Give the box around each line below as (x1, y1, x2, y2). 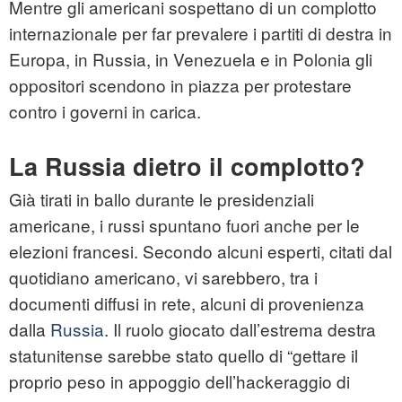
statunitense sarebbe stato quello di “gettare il (9, 343, 358, 368)
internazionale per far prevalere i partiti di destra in (9, 21, 392, 46)
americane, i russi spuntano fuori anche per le (9, 213, 360, 238)
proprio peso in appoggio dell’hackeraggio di (9, 369, 350, 394)
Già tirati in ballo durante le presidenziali (9, 187, 314, 212)
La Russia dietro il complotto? (9, 149, 365, 184)
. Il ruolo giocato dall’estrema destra (104, 317, 376, 342)
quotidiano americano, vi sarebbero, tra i (9, 265, 318, 290)
